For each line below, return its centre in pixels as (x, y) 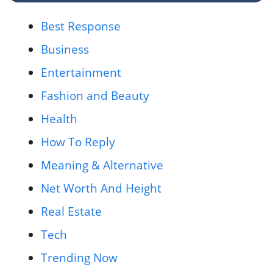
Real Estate (71, 211)
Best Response (81, 26)
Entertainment (81, 72)
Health (59, 119)
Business (65, 49)
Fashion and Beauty (95, 95)
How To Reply (78, 142)
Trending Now (79, 257)
